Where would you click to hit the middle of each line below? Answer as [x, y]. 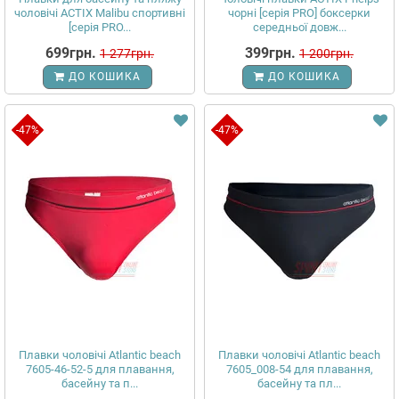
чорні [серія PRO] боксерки [299, 13]
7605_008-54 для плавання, [299, 369]
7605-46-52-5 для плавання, [100, 369]
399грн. [270, 53]
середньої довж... [299, 27]
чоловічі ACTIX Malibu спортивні [100, 13]
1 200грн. [326, 53]
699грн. [71, 53]
